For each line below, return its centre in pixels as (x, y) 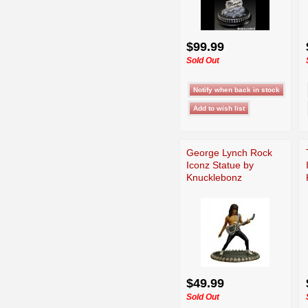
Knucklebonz (214, 177)
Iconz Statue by (220, 165)
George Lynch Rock (229, 152)
